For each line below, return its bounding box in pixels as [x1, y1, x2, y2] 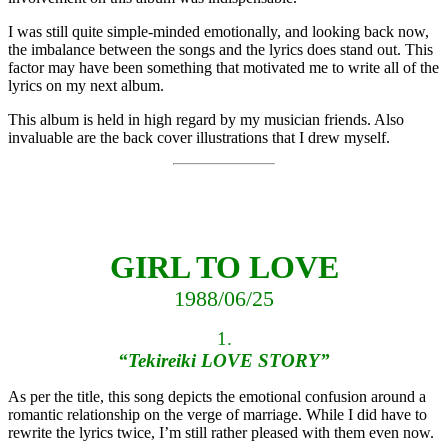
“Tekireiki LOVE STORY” [118, 350, 330, 372]
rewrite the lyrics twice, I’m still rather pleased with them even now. [8, 424, 434, 442]
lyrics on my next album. [8, 77, 164, 95]
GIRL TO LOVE [109, 249, 339, 286]
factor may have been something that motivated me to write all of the [8, 59, 439, 77]
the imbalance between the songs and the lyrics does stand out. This [8, 41, 433, 59]
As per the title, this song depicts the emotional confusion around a [8, 388, 426, 406]
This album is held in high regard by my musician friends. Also [8, 111, 404, 129]
